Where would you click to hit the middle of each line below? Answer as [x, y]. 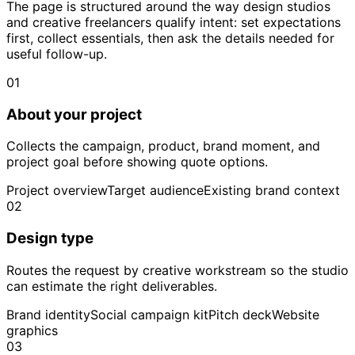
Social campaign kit [149, 314]
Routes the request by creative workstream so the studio [177, 270]
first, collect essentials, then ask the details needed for [170, 38]
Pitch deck [240, 314]
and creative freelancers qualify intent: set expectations [174, 22]
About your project [74, 114]
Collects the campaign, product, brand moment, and [163, 146]
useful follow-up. [57, 53]
